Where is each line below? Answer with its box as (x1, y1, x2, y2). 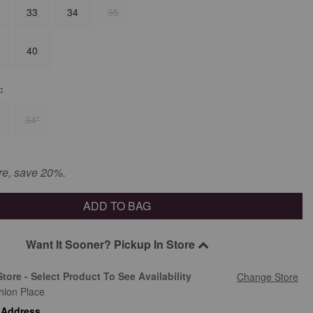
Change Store (236, 269, 298, 284)
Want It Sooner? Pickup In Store (25, 235, 198, 252)
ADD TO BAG (83, 197, 152, 214)
